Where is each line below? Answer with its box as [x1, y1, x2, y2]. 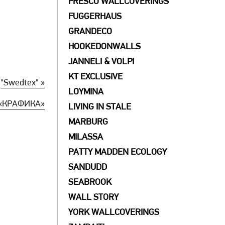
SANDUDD [68, 163, 107, 172]
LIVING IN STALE [68, 102, 132, 112]
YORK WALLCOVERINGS [68, 208, 160, 217]
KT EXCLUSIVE [68, 72, 123, 82]
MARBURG [68, 118, 108, 127]
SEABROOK [68, 178, 112, 187]
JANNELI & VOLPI [68, 57, 135, 67]
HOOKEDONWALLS [68, 42, 141, 52]
